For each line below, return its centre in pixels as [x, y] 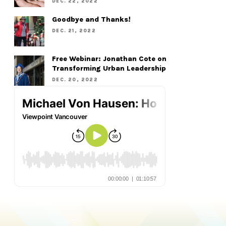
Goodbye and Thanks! [92, 19]
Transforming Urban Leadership [109, 68]
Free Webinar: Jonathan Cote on [109, 59]
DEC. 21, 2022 [74, 30]
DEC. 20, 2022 [75, 79]
